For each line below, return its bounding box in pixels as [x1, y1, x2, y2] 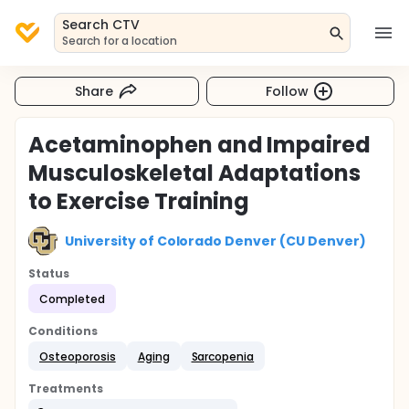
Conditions [28, 323, 98, 339]
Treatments [28, 381, 103, 396]
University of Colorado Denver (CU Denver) [65, 231, 366, 250]
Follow [266, 81, 309, 100]
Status [28, 266, 69, 281]
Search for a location [62, 33, 178, 48]
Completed [39, 290, 105, 307]
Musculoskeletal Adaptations [28, 158, 362, 188]
